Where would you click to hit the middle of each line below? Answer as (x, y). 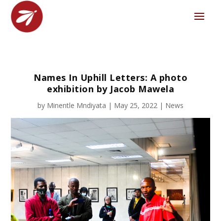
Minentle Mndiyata (76, 105)
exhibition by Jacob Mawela (110, 89)
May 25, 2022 (136, 105)
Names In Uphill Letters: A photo (110, 77)
